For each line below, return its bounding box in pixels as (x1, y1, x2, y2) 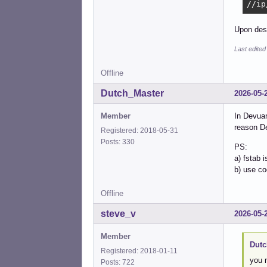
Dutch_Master (101, 88, 164, 99)
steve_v (101, 209, 136, 219)
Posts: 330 (101, 138, 138, 147)
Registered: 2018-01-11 (101, 247, 178, 256)
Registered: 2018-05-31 (101, 126, 178, 135)
